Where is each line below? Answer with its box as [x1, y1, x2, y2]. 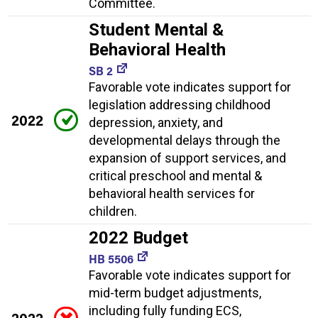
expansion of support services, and [89, 150, 286, 166]
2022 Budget [89, 228, 188, 248]
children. [89, 204, 137, 219]
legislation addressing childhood [89, 97, 270, 113]
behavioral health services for [89, 186, 255, 202]
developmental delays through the [89, 133, 280, 148]
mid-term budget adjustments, [89, 285, 261, 301]
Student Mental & [89, 20, 224, 40]
